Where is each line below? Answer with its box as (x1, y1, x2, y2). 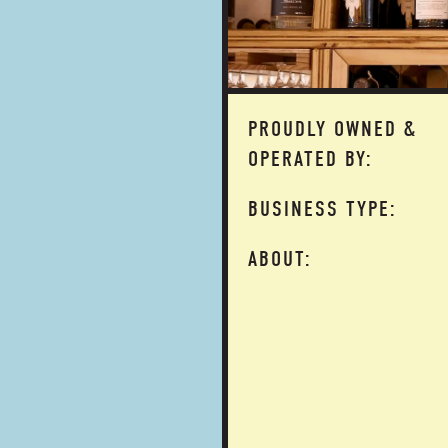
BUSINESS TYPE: (248, 196, 397, 222)
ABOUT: (248, 246, 312, 272)
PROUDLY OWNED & (248, 116, 417, 142)
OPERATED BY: (248, 146, 373, 172)
